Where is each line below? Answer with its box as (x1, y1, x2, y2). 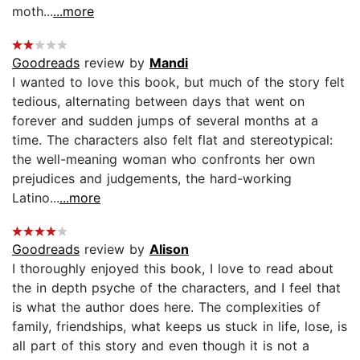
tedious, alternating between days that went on (12, 92, 305, 109)
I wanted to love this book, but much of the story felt (12, 73, 345, 90)
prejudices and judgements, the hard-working (12, 170, 292, 186)
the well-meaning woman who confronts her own (12, 150, 315, 167)
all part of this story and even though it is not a (12, 337, 309, 354)
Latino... (12, 189, 59, 206)
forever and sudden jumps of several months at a (12, 112, 318, 129)
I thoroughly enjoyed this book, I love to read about (12, 260, 333, 276)
